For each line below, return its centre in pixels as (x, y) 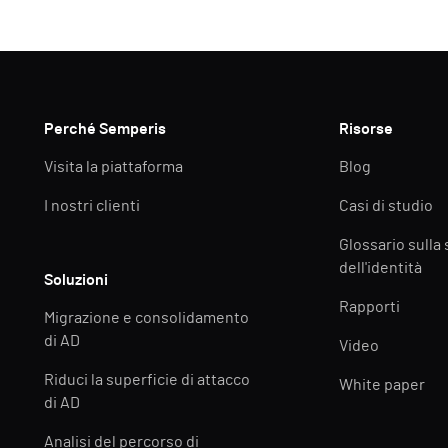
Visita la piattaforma (114, 167)
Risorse (366, 129)
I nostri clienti (92, 206)
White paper (382, 385)
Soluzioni (76, 280)
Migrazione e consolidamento (147, 318)
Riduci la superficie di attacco (147, 380)
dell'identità (381, 268)
